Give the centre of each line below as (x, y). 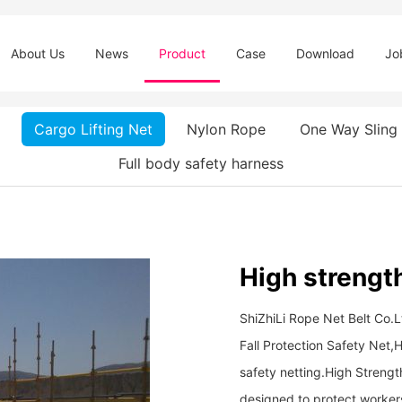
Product (182, 53)
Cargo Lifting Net (93, 129)
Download (325, 53)
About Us (38, 53)
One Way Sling (348, 129)
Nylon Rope (226, 129)
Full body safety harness (201, 163)
